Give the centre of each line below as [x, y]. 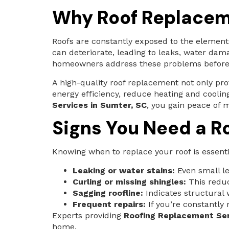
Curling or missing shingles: [129, 181]
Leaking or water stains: [124, 170]
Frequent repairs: [109, 204]
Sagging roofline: [108, 193]
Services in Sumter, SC [99, 105]
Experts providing [88, 215]
